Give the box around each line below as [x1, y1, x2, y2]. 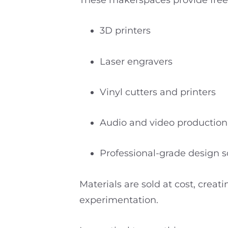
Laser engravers [100, 55, 173, 67]
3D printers [100, 25, 151, 37]
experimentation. [79, 194, 158, 206]
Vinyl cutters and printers [100, 86, 216, 98]
